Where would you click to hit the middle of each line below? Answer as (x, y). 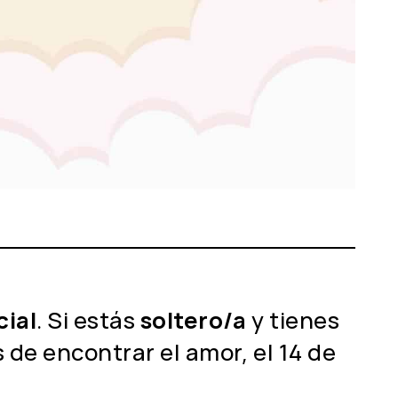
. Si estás (88, 319)
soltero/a (193, 319)
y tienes (293, 319)
